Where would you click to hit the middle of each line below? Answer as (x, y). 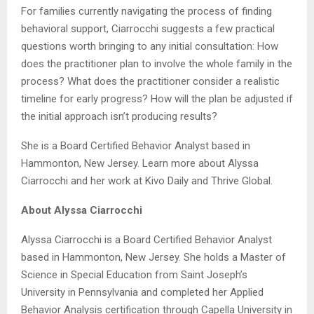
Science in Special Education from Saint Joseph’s (134, 275)
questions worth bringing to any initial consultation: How (150, 47)
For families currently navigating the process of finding (146, 12)
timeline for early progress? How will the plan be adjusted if (157, 99)
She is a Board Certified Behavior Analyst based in (136, 146)
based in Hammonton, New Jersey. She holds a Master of (153, 258)
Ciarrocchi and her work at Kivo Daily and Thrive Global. (147, 181)
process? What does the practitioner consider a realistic (150, 82)
